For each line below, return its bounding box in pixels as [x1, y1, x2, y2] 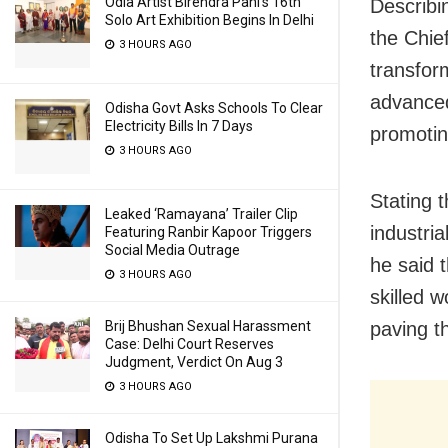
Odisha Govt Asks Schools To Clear [105, 100, 323, 116]
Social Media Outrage [105, 242, 240, 258]
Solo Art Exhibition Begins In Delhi [105, 12, 314, 28]
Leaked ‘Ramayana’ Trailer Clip [105, 206, 298, 222]
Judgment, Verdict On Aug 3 [105, 354, 283, 370]
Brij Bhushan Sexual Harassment [105, 318, 311, 334]
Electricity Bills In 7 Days [105, 118, 253, 134]
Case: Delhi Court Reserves [105, 336, 274, 352]
